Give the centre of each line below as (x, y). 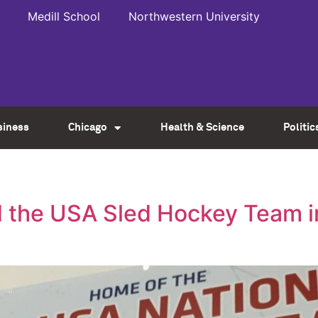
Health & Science (202, 127)
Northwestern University (194, 16)
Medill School (64, 16)
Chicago (88, 127)
